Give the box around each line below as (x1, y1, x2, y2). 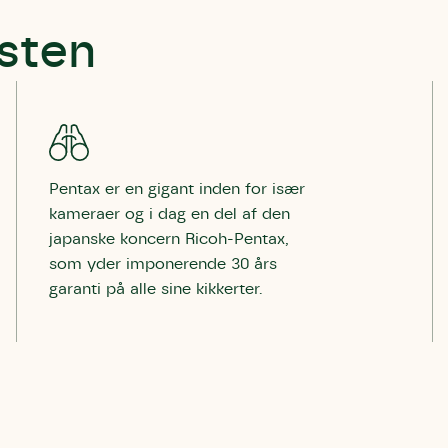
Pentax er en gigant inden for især (49, 181, 305, 197)
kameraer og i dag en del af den (49, 206, 290, 222)
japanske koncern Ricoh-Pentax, (49, 231, 289, 247)
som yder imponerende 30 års (49, 256, 277, 272)
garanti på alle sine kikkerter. (49, 281, 263, 297)
